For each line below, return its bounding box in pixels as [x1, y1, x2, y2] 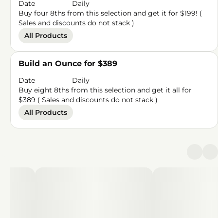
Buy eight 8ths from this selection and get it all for [18, 86, 192, 94]
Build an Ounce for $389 [18, 59, 118, 68]
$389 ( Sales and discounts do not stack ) [18, 95, 158, 104]
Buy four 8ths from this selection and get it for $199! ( [18, 9, 202, 18]
